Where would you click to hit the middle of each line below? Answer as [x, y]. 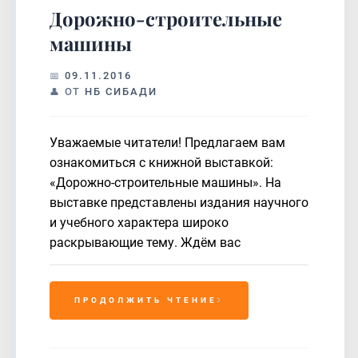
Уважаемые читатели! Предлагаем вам [167, 143]
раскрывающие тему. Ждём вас [145, 243]
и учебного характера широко [139, 223]
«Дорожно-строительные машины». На [165, 183]
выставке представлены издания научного [179, 203]
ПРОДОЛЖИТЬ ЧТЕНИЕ [146, 300]
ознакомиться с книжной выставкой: [161, 163]
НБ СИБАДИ [121, 91]
